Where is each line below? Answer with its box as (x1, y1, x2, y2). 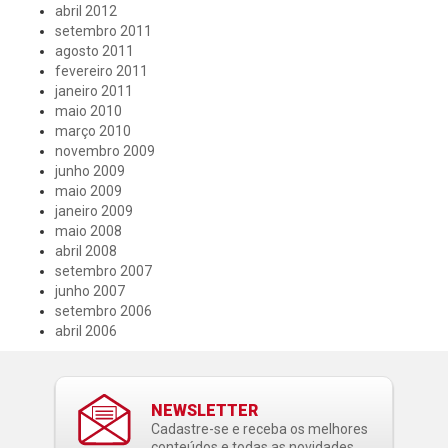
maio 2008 (55, 223, 122, 239)
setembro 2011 (55, 23, 152, 39)
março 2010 (55, 123, 131, 139)
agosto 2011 (55, 43, 134, 59)
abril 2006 (55, 323, 117, 339)
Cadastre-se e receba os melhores (151, 421, 368, 437)
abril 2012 (55, 3, 117, 19)
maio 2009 (55, 183, 122, 199)
